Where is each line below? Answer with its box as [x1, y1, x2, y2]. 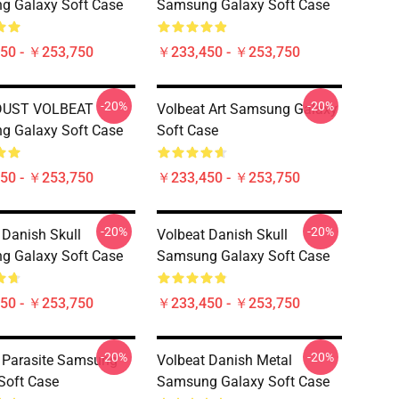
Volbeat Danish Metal [157, 352, 292, 369]
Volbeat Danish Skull [157, 226, 288, 243]
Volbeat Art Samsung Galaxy [157, 101, 338, 118]
